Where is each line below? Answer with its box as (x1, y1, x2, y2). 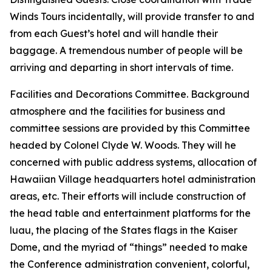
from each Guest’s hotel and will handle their (10, 27, 218, 39)
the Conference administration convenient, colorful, (10, 258, 250, 270)
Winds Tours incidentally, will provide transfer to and (10, 10, 254, 22)
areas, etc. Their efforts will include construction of (10, 190, 246, 202)
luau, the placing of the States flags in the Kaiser (10, 224, 237, 236)
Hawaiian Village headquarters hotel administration (10, 173, 256, 185)
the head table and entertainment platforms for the (10, 207, 251, 219)
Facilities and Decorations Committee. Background (10, 88, 250, 100)
